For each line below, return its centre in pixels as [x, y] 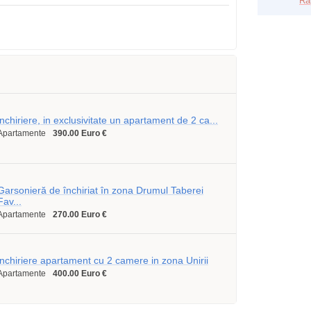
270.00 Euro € [80, 215]
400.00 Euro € [80, 274]
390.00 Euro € [80, 133]
